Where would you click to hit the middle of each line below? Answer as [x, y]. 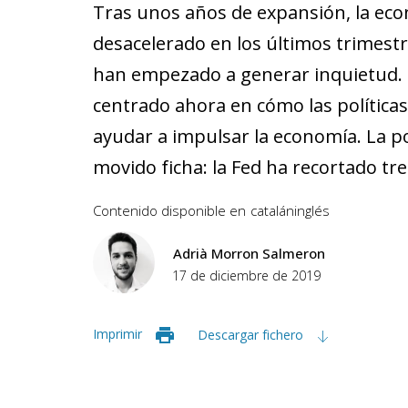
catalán [272, 210]
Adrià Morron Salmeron [249, 253]
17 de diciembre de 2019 [246, 275]
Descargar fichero [252, 334]
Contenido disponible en [169, 210]
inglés [312, 210]
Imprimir [117, 334]
